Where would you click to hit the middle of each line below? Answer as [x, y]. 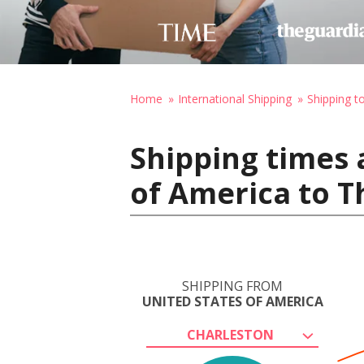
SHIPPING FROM [232, 286]
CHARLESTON [230, 335]
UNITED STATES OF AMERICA [232, 301]
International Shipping [235, 99]
